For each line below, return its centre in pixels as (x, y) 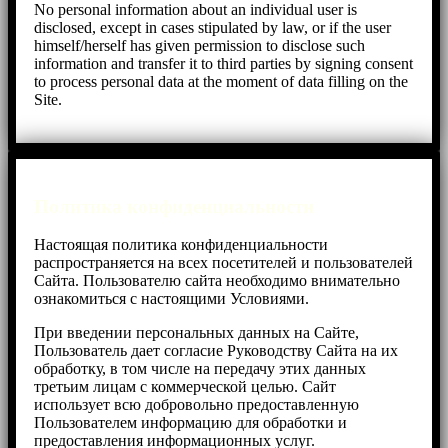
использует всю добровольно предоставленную (196, 405)
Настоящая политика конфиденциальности (181, 245)
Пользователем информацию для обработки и (190, 423)
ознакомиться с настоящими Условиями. (171, 299)
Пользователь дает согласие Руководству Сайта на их (216, 351)
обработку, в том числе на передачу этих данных (200, 369)
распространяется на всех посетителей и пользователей (223, 263)
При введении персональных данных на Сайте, (196, 333)
